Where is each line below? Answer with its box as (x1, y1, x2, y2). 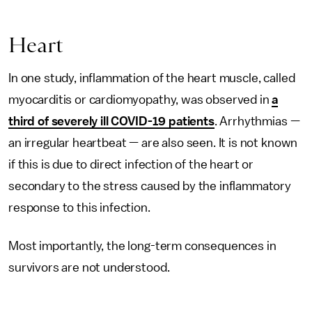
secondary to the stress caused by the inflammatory (8, 180, 291, 193)
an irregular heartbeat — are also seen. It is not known (8, 136, 298, 150)
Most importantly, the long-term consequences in (8, 240, 276, 253)
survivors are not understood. (8, 261, 170, 274)
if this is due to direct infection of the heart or (8, 158, 253, 171)
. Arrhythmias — (214, 115, 300, 128)
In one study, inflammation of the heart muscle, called (8, 72, 295, 85)
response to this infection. (8, 201, 150, 214)
